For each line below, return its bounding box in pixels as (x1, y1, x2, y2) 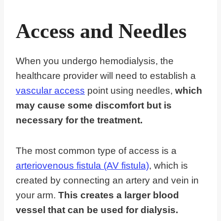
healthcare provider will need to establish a (16, 71, 196, 81)
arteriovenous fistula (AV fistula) (16, 160, 149, 171)
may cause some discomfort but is (16, 100, 172, 111)
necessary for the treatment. (16, 115, 143, 126)
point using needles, (85, 85, 175, 96)
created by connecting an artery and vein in (16, 175, 199, 186)
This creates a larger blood (58, 190, 179, 201)
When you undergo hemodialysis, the (16, 56, 174, 67)
